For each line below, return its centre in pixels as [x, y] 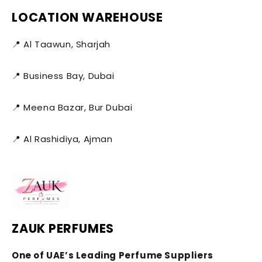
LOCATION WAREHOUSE [88, 18]
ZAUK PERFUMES [63, 229]
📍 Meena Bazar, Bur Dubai [72, 108]
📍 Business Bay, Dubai [63, 76]
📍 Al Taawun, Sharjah [61, 44]
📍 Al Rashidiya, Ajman [62, 139]
